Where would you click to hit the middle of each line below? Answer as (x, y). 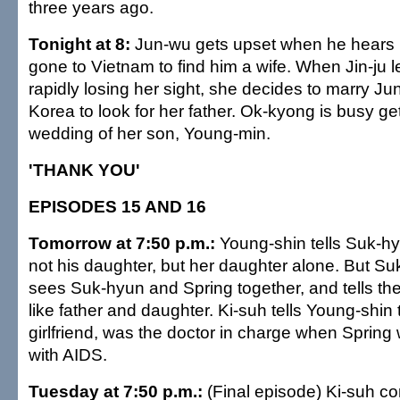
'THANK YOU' (84, 170)
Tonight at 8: (79, 44)
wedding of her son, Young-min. (150, 133)
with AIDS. (68, 354)
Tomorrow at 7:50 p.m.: (122, 243)
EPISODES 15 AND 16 (117, 206)
